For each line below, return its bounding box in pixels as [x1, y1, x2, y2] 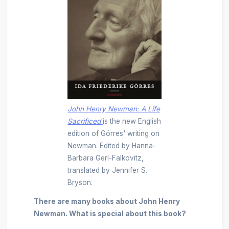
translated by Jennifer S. [67, 166, 148, 174]
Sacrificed [67, 117, 103, 125]
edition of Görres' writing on [67, 129, 160, 138]
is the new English [103, 117, 162, 125]
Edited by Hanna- [100, 141, 156, 150]
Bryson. [67, 178, 93, 187]
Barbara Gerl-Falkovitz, [67, 153, 144, 162]
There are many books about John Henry [33, 197, 180, 206]
